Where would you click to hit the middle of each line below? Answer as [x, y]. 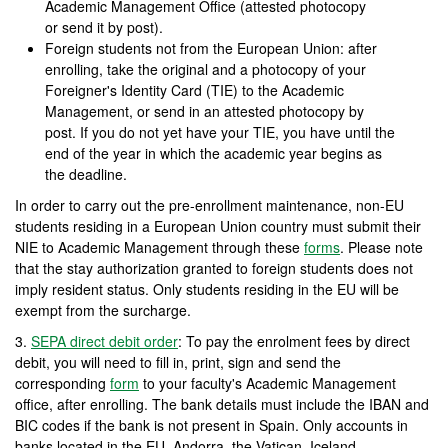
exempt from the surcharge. [103, 310]
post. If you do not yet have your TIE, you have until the [220, 132]
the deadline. [86, 174]
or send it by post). [104, 27]
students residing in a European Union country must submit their [218, 226]
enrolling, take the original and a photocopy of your [205, 69]
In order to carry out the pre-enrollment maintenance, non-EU [209, 205]
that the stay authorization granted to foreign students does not [214, 268]
